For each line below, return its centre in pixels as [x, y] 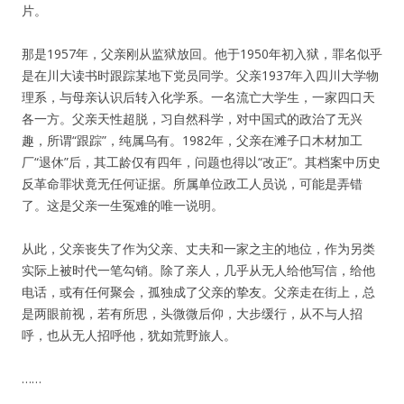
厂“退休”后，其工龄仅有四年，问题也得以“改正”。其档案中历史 [201, 162]
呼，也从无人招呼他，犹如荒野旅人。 [129, 335]
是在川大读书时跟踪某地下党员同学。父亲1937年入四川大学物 [200, 75]
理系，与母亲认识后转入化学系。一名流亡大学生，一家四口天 [198, 97]
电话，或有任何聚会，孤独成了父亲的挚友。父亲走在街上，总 [198, 292]
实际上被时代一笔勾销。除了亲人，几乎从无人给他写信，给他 [198, 270]
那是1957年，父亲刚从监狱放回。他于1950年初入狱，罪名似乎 [202, 54]
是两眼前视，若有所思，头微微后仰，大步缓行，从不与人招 [192, 313]
